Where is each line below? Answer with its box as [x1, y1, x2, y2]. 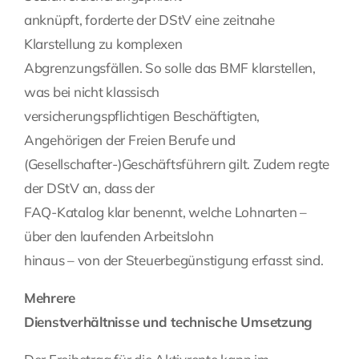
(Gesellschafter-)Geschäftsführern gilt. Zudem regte [24, 155, 329, 173]
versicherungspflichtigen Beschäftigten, [24, 107, 260, 125]
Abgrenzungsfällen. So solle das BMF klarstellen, [24, 59, 316, 77]
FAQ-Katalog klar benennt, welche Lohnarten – [24, 204, 307, 221]
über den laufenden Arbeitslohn [24, 228, 214, 245]
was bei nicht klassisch [24, 83, 160, 101]
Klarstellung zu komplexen [24, 35, 183, 53]
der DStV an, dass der [24, 179, 155, 197]
